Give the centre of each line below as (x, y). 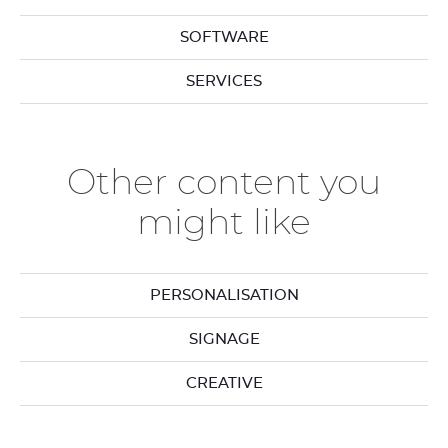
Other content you (224, 183)
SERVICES (224, 81)
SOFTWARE (224, 37)
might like (224, 223)
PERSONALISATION (224, 295)
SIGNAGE (224, 339)
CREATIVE (224, 383)
